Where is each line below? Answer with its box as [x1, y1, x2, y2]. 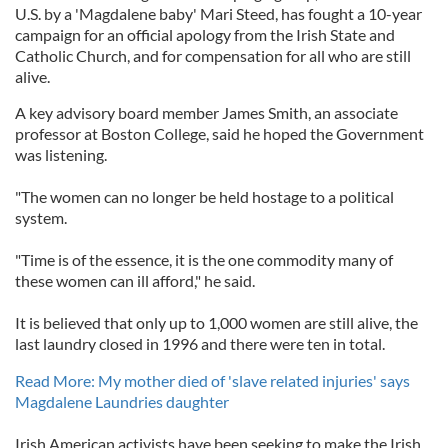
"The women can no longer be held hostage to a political [15, 187, 394, 206]
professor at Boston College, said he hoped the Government [15, 124, 424, 143]
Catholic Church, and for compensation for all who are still [15, 46, 411, 65]
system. [15, 208, 67, 227]
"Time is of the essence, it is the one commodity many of [15, 250, 393, 269]
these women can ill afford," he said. [15, 271, 255, 290]
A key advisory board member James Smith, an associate [15, 103, 398, 122]
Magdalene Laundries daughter [15, 392, 229, 411]
